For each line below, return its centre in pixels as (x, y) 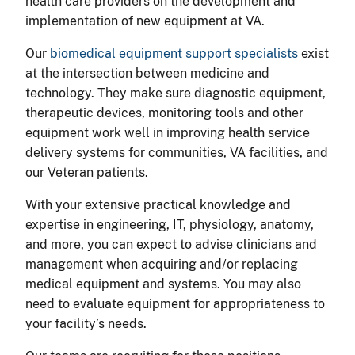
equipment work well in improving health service (168, 132)
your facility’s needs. (89, 323)
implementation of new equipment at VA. (147, 21)
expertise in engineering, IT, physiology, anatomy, (170, 224)
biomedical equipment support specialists (174, 53)
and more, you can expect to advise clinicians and (171, 244)
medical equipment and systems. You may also (163, 284)
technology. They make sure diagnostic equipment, (176, 93)
